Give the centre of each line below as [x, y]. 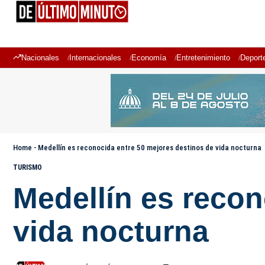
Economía [149, 58]
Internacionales [95, 58]
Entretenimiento [203, 58]
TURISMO [28, 167]
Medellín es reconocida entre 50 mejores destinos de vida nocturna [150, 148]
